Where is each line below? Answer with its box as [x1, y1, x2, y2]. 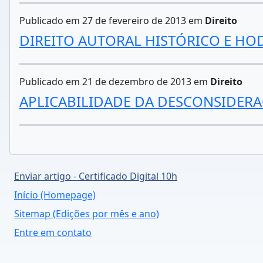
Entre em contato [14, 226, 92, 239]
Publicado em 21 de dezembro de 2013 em [19, 75, 210, 88]
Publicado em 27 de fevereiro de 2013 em [19, 14, 205, 27]
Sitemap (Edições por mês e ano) [14, 207, 159, 220]
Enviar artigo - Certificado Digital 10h [14, 170, 177, 183]
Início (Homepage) [14, 188, 96, 201]
